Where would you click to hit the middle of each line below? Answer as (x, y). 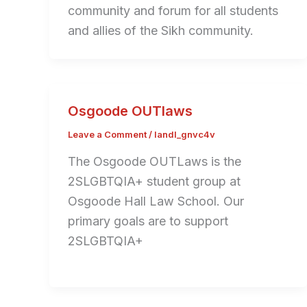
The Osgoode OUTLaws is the (155, 161)
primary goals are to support (148, 221)
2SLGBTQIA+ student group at (154, 181)
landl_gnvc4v (185, 135)
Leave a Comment (107, 135)
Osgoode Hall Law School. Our (156, 201)
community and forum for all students (173, 11)
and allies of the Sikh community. (161, 31)
